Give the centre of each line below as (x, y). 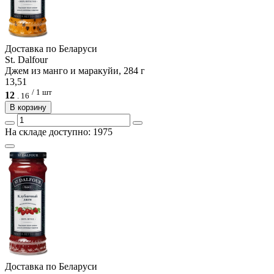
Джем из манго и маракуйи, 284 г (75, 71)
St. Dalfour (26, 60)
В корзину (28, 108)
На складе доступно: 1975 (59, 132)
